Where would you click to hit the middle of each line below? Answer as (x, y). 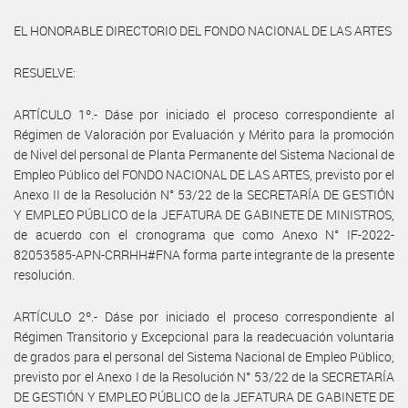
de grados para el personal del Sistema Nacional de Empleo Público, (204, 356)
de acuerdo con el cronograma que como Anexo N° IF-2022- (204, 234)
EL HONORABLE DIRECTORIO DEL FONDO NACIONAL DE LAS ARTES (203, 30)
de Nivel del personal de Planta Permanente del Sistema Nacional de (204, 154)
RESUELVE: (45, 72)
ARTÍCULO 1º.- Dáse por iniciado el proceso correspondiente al (204, 114)
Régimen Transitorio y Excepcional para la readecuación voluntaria (204, 336)
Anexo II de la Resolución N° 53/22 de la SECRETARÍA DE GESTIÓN (204, 194)
